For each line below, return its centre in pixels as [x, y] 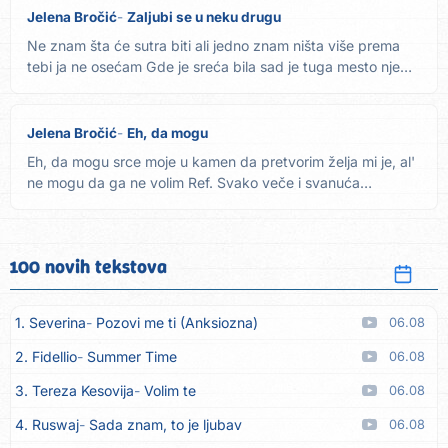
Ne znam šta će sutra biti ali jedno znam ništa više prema [213, 46]
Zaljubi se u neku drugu [204, 17]
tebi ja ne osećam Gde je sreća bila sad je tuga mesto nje [213, 67]
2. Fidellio [46, 357]
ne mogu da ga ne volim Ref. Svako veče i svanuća [193, 183]
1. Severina [50, 323]
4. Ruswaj [47, 425]
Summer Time [132, 357]
